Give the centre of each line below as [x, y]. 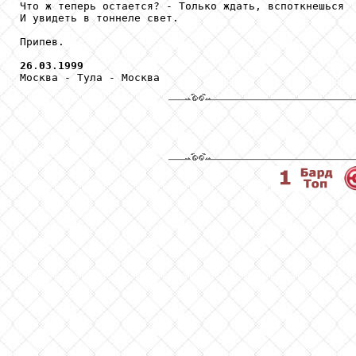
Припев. [42, 41]
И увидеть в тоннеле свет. [99, 17]
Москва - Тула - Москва [90, 77]
